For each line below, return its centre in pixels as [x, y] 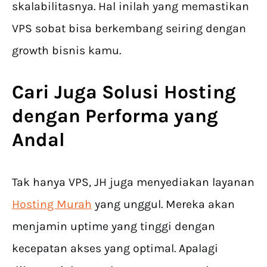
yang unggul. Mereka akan [163, 204]
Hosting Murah [52, 204]
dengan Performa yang [115, 116]
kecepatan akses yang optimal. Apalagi [115, 249]
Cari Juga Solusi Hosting [124, 92]
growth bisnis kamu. [66, 51]
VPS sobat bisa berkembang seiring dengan [129, 29]
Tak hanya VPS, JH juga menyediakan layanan [133, 182]
